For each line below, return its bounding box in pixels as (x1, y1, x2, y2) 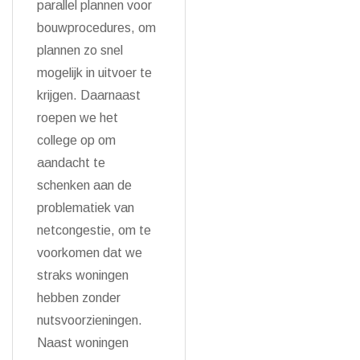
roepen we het (37, 111, 118, 125)
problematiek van (37, 201, 134, 215)
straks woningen (37, 268, 129, 282)
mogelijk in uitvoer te (37, 66, 152, 80)
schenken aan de (37, 178, 132, 192)
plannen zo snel (37, 43, 123, 57)
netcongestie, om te (37, 223, 151, 237)
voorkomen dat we (37, 246, 142, 260)
